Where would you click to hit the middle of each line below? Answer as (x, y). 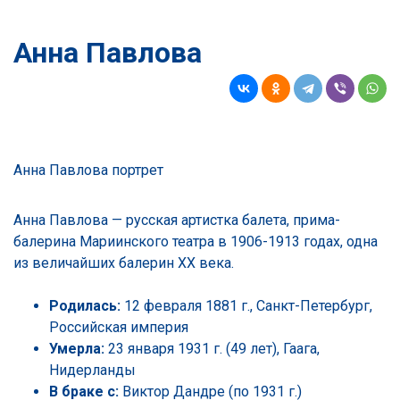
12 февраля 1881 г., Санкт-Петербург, (246, 305)
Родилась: (85, 305)
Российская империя (119, 327)
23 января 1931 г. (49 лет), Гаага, (212, 348)
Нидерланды (92, 370)
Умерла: (77, 348)
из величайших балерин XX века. (124, 262)
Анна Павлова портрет (88, 170)
